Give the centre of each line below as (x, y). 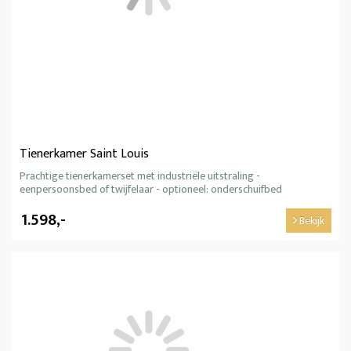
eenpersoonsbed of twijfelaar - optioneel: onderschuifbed (151, 189)
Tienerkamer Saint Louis (84, 154)
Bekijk (311, 220)
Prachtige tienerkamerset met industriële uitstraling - (140, 175)
